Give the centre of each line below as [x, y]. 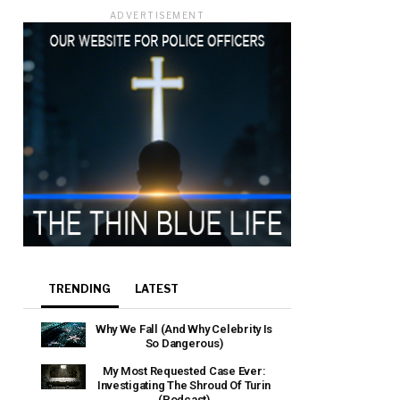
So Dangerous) [184, 343]
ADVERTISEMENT [157, 16]
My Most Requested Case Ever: [184, 371]
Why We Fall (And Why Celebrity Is [184, 329]
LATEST [157, 288]
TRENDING [80, 288]
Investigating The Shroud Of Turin [184, 385]
